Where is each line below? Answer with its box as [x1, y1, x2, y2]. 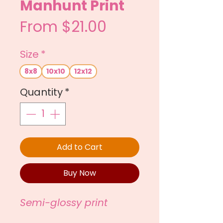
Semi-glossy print [20, 195, 108, 210]
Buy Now [63, 167, 96, 179]
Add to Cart [57, 141, 103, 153]
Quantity [20, 85, 63, 99]
